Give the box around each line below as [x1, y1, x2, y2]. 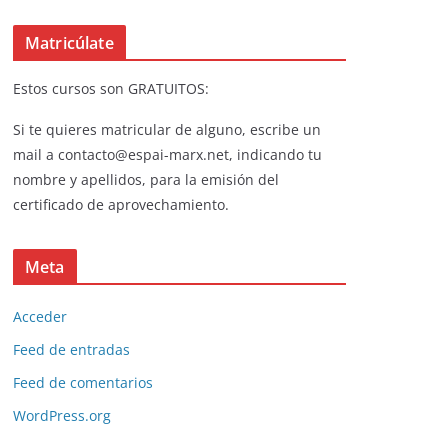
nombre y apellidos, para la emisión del [13, 170, 279, 190]
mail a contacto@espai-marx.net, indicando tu [13, 145, 326, 165]
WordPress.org [13, 406, 111, 426]
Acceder [13, 307, 67, 327]
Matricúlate [25, 32, 114, 55]
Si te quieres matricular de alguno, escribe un [13, 120, 321, 140]
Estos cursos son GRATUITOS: [13, 79, 209, 99]
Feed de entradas [13, 340, 130, 360]
